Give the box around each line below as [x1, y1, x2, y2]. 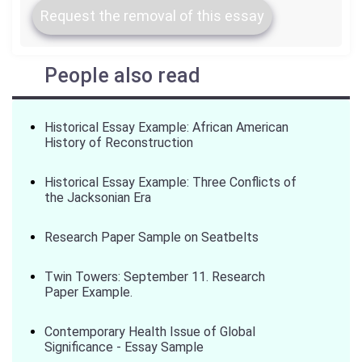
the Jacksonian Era [44, 190, 151, 205]
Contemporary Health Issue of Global [44, 324, 255, 339]
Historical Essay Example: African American [44, 120, 288, 135]
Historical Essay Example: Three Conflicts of [44, 175, 297, 190]
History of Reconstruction [44, 135, 193, 150]
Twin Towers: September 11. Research [44, 269, 265, 284]
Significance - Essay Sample [44, 339, 204, 355]
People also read [44, 64, 200, 87]
